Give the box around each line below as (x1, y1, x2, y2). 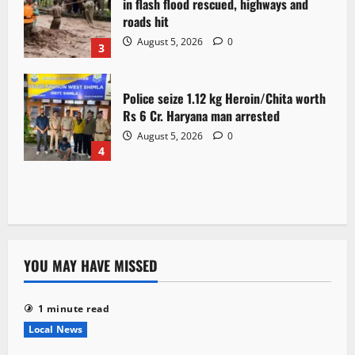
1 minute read (37, 301, 109, 315)
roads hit (123, 12, 169, 32)
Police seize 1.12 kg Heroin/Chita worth (123, 89, 326, 109)
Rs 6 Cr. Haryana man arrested (123, 106, 280, 126)
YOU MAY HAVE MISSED (24, 254, 158, 276)
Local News (29, 322, 82, 336)
